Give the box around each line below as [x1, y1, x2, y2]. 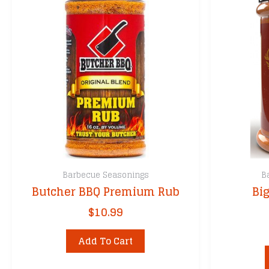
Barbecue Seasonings [62, 168, 149, 182]
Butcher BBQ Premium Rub [31, 182, 180, 202]
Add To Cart [78, 232, 133, 249]
